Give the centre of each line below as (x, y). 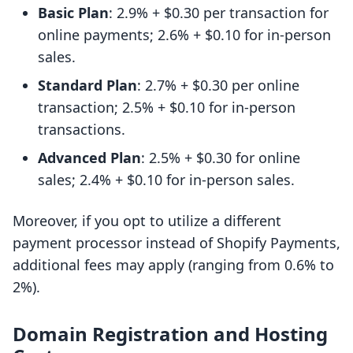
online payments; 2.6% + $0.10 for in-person (184, 35)
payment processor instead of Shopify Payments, (176, 243)
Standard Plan (87, 85)
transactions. (82, 130)
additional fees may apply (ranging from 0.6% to (173, 265)
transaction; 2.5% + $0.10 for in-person (167, 108)
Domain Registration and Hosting (170, 334)
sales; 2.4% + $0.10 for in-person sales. (166, 180)
